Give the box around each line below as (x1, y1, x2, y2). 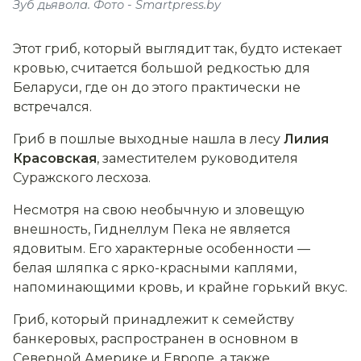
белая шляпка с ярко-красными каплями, (13, 259, 297, 276)
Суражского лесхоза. (13, 169, 151, 185)
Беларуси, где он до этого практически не (13, 79, 301, 95)
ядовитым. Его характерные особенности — (13, 240, 310, 256)
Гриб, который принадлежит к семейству (13, 311, 294, 327)
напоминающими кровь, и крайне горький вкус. (13, 279, 347, 295)
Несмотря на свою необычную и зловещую (13, 201, 305, 218)
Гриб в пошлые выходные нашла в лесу (13, 131, 280, 147)
